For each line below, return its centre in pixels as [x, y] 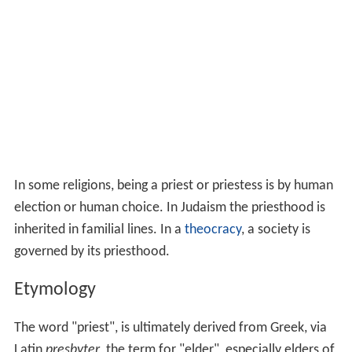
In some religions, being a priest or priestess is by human [173, 186]
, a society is [275, 230]
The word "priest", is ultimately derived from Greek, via [170, 328]
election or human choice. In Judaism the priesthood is [169, 208]
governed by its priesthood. [92, 252]
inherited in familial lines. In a [99, 230]
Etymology [55, 290]
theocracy [213, 230]
